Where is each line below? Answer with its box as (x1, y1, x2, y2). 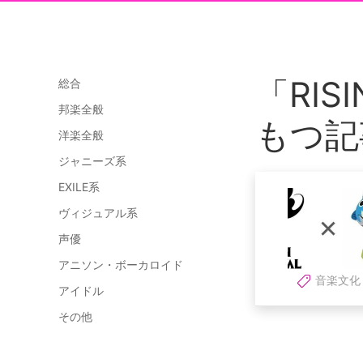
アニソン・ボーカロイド (58, 258, 183, 271)
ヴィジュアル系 (58, 206, 138, 220)
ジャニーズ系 (58, 154, 126, 168)
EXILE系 (58, 180, 100, 194)
